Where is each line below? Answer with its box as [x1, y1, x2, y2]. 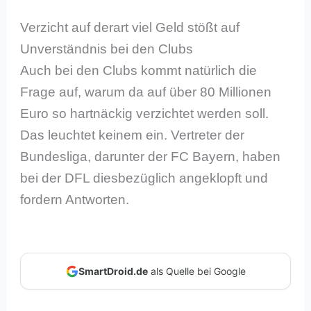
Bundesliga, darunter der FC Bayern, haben [20, 149, 281, 164]
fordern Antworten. [20, 192, 130, 207]
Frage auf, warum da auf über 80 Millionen [20, 84, 272, 99]
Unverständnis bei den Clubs [20, 41, 194, 56]
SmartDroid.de [78, 265, 148, 278]
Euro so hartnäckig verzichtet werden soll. [20, 106, 269, 121]
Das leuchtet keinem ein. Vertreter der [20, 127, 245, 142]
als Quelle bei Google [147, 265, 246, 278]
